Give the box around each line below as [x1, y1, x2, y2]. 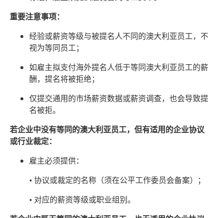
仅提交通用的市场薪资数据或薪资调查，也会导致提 [29, 92, 208, 104]
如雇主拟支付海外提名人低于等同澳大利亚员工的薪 [29, 61, 208, 73]
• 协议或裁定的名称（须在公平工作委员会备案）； [29, 174, 205, 186]
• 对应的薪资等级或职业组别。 [29, 194, 135, 205]
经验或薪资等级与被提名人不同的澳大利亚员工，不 [29, 30, 208, 42]
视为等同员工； [29, 42, 84, 54]
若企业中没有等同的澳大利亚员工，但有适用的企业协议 [10, 124, 204, 135]
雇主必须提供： [29, 155, 84, 166]
